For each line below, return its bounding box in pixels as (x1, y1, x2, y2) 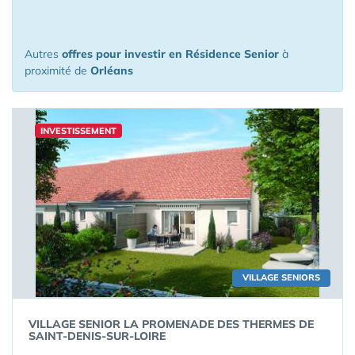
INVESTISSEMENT (40, 125, 116, 136)
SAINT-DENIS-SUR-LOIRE (29, 329, 166, 343)
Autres (25, 47, 62, 61)
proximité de (25, 63, 90, 78)
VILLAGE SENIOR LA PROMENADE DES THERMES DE (29, 317, 314, 331)
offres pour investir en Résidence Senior (62, 47, 279, 61)
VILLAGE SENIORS (242, 272, 320, 283)
